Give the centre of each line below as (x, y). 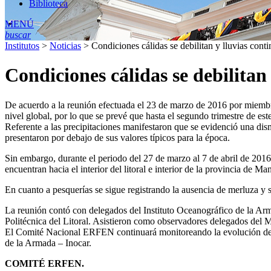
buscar (18, 34)
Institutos (22, 45)
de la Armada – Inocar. (48, 243)
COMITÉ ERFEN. (44, 263)
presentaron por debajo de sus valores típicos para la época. (117, 137)
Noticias (65, 45)
